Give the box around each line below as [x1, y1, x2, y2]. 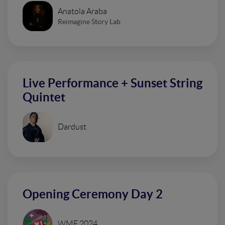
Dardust [58, 123, 86, 131]
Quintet [23, 90, 65, 104]
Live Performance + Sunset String [23, 76, 202, 90]
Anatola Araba [58, 7, 107, 16]
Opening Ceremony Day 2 [23, 187, 163, 201]
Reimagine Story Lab [58, 17, 121, 26]
